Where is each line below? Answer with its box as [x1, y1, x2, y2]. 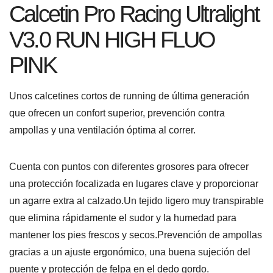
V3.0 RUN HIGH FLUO [9, 26, 215, 52]
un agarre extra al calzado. [9, 195, 124, 206]
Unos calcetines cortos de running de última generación [9, 90, 249, 101]
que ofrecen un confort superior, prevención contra [9, 107, 225, 118]
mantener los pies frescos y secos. [9, 229, 157, 240]
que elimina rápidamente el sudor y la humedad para [9, 212, 236, 223]
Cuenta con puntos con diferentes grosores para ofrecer [9, 161, 249, 172]
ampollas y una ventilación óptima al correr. [9, 124, 196, 135]
